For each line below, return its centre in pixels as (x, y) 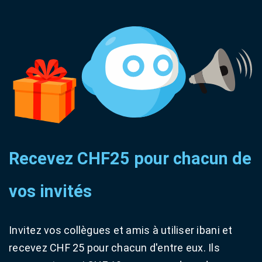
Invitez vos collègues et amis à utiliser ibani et (121, 230)
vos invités (50, 191)
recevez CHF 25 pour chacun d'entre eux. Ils (115, 247)
